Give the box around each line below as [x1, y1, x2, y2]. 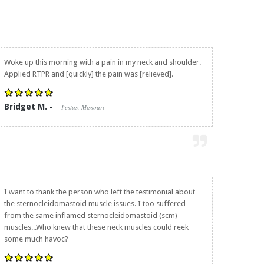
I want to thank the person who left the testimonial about [4, 187, 195, 196]
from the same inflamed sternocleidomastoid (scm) [4, 211, 177, 220]
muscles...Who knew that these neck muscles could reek [4, 223, 189, 232]
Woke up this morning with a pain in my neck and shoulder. [4, 58, 201, 67]
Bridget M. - [4, 102, 55, 111]
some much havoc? [4, 235, 68, 243]
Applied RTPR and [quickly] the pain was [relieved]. [4, 70, 173, 78]
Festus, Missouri [61, 103, 104, 111]
